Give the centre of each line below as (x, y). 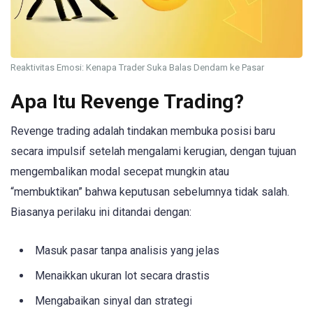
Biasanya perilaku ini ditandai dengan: (101, 212)
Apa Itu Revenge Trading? (127, 102)
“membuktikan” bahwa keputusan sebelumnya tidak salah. (150, 192)
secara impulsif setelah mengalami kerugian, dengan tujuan (153, 152)
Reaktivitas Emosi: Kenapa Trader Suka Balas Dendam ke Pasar (137, 67)
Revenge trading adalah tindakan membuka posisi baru (143, 131)
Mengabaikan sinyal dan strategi (114, 301)
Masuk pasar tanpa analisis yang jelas (127, 251)
